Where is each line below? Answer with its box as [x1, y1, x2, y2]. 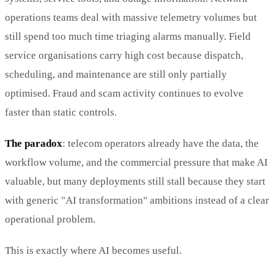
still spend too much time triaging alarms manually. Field [5, 30, 251, 42]
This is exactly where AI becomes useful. [5, 244, 182, 256]
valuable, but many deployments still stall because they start [5, 175, 265, 187]
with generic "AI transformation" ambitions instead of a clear [5, 194, 269, 206]
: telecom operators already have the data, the [62, 137, 259, 149]
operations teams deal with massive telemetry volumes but [5, 11, 257, 23]
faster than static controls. [5, 106, 117, 118]
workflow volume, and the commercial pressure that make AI [5, 156, 268, 168]
